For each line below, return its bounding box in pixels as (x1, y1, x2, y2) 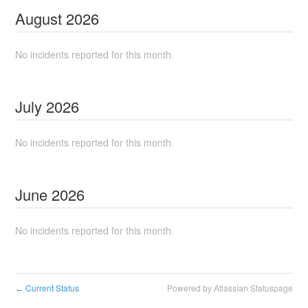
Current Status (23, 282, 80, 294)
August (15, 8, 63, 29)
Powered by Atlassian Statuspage (166, 282, 293, 294)
